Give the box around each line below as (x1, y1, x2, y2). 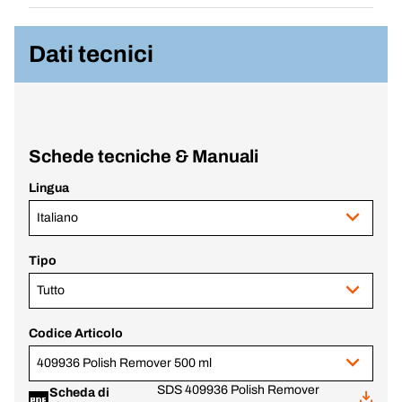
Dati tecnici (29, 41, 153, 66)
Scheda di (49, 386, 109, 399)
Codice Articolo (29, 327, 123, 340)
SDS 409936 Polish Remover (156, 383, 319, 397)
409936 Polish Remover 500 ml (37, 356, 212, 370)
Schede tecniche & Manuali (29, 146, 259, 166)
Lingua (29, 181, 69, 195)
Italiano (37, 211, 78, 224)
